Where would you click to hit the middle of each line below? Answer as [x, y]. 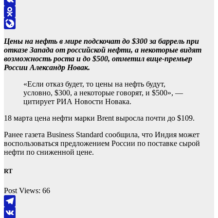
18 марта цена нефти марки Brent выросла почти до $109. [99, 118]
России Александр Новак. [47, 68]
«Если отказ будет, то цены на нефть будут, [94, 84]
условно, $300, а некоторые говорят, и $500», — [103, 93]
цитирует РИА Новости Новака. [77, 102]
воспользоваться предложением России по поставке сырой [102, 144]
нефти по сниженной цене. [49, 152]
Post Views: [22, 190]
